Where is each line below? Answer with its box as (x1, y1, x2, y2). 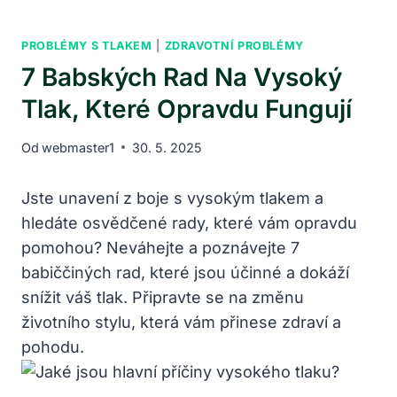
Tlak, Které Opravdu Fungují (21, 93, 352, 124)
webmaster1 (42, 139, 115, 155)
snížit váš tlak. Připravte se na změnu (21, 287, 304, 307)
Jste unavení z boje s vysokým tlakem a (21, 188, 323, 207)
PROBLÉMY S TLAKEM (21, 39, 152, 53)
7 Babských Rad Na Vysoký (21, 61, 342, 92)
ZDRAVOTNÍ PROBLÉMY (164, 39, 304, 53)
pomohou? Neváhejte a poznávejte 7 (21, 237, 300, 257)
